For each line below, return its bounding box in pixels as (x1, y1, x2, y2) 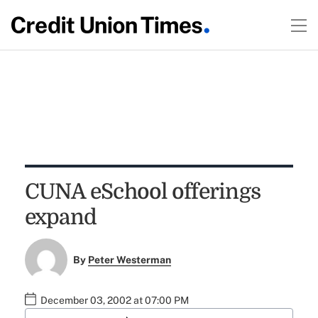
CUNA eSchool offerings (24, 180, 261, 204)
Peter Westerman (88, 254, 172, 266)
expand (24, 205, 97, 229)
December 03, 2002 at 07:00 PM (40, 295, 189, 307)
